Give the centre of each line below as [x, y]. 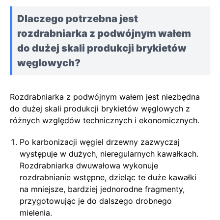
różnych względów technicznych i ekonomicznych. [105, 120]
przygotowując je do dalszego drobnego [96, 201]
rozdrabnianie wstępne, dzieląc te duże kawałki [108, 177]
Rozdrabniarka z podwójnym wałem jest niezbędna [105, 97]
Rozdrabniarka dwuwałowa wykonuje [89, 165]
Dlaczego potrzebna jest [78, 19]
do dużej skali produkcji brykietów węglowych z [100, 109]
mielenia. [36, 213]
